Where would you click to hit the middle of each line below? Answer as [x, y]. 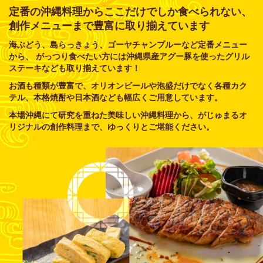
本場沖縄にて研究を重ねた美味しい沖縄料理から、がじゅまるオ [128, 115]
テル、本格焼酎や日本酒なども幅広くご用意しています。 [116, 98]
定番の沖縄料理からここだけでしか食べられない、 [130, 12]
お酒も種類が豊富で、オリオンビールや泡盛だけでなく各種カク [128, 86]
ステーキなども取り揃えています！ [75, 68]
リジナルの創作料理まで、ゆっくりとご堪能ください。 [112, 127]
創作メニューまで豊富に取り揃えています [109, 26]
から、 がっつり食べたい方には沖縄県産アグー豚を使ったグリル [129, 57]
